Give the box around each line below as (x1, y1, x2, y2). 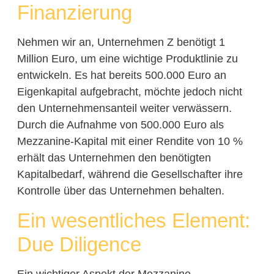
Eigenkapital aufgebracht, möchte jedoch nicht (17, 86, 242, 98)
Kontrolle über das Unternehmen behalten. (17, 185, 224, 198)
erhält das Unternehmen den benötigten (17, 152, 211, 165)
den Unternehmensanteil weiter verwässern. (17, 102, 232, 115)
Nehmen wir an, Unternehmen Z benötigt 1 (17, 36, 225, 49)
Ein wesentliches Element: (17, 209, 250, 232)
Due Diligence (17, 232, 141, 256)
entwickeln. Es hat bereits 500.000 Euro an (17, 69, 226, 82)
